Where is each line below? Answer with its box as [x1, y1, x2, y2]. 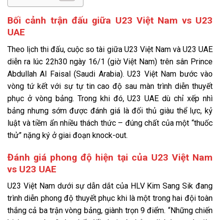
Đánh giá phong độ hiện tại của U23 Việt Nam [7, 151, 213, 163]
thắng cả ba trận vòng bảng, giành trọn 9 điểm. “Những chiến [7, 206, 213, 216]
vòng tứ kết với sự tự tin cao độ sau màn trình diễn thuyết [7, 81, 213, 91]
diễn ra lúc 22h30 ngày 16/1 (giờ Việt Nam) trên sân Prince [7, 56, 213, 66]
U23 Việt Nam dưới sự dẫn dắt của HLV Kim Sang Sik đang [7, 181, 213, 191]
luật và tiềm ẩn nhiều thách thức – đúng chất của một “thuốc [7, 118, 213, 128]
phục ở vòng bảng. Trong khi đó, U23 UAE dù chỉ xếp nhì [7, 93, 213, 103]
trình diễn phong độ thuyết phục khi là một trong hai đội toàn [7, 193, 213, 203]
